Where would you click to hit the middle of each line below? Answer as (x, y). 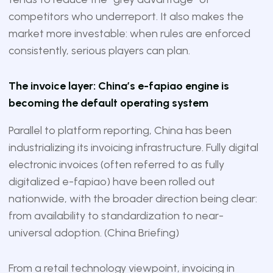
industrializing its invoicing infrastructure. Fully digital (133, 147)
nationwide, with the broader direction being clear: (133, 199)
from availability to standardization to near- (116, 216)
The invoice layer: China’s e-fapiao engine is (119, 86)
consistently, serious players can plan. (99, 51)
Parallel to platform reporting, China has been (120, 130)
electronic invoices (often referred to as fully (116, 165)
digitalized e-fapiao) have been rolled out (112, 182)
